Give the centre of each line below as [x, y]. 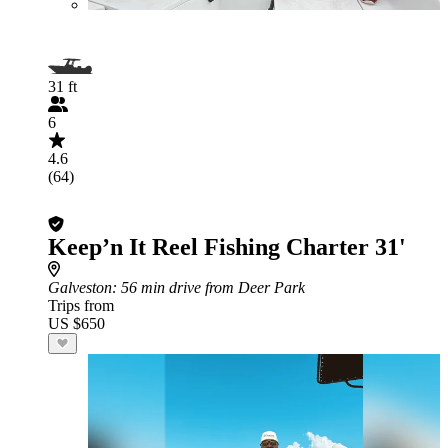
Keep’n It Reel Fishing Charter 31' [227, 247]
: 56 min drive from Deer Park [208, 287]
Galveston [80, 287]
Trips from [81, 305]
